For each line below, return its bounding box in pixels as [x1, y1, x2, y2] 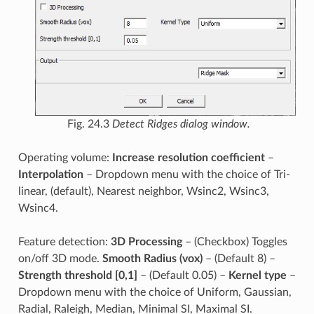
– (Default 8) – [202, 252, 275, 264]
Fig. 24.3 [67, 118, 112, 130]
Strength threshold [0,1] [18, 269, 137, 281]
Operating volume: [18, 151, 112, 163]
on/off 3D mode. [18, 252, 102, 264]
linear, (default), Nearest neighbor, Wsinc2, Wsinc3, [18, 185, 269, 197]
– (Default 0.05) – [137, 269, 228, 281]
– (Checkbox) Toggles [182, 235, 287, 247]
